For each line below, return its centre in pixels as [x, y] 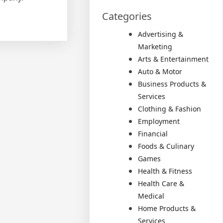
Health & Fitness [165, 171]
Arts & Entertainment [173, 59]
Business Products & [172, 84]
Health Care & [161, 183]
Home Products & [167, 208]
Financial [153, 134]
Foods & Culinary [166, 146]
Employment [159, 121]
